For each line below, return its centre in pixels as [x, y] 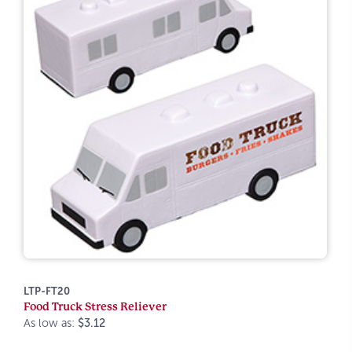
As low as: [51, 323]
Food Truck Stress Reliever [95, 306]
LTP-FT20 [47, 291]
